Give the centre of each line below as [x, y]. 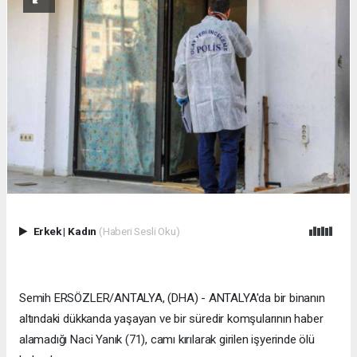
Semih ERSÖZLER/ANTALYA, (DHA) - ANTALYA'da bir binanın [172, 298]
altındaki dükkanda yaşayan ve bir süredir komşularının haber [171, 318]
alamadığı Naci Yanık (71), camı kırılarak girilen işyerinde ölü [167, 339]
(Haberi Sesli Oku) [139, 231]
